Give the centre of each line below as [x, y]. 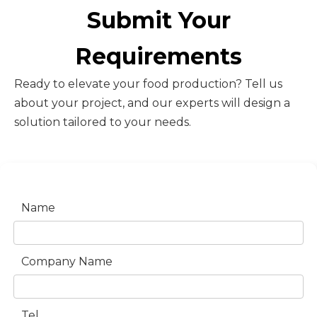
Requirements [158, 56]
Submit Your [158, 20]
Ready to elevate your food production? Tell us [148, 84]
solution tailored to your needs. [103, 122]
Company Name [67, 261]
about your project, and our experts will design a [152, 103]
